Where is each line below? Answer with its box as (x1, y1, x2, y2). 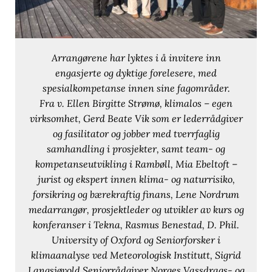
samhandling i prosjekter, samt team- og (47, 142, 225, 155)
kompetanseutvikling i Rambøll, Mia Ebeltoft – (35, 157, 237, 170)
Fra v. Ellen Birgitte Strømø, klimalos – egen (39, 97, 233, 109)
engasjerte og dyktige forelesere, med (55, 66, 217, 79)
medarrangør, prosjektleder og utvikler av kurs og (28, 203, 244, 216)
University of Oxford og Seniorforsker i (52, 233, 220, 246)
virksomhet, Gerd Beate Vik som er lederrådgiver (29, 112, 243, 124)
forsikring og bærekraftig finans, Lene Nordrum (33, 188, 239, 200)
